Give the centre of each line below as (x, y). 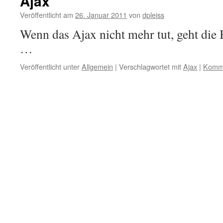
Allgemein (97, 66)
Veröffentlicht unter (50, 66)
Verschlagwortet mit (150, 66)
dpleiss (153, 15)
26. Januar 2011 (101, 15)
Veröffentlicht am (47, 15)
